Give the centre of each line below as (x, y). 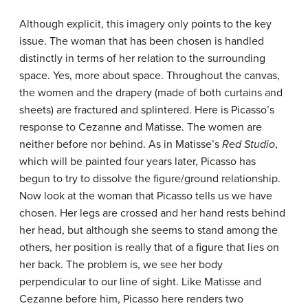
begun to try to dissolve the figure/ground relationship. (150, 179)
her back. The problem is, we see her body (121, 265)
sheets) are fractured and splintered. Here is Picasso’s (147, 110)
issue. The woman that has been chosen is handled (142, 42)
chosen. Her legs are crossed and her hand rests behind (152, 213)
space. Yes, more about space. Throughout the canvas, (150, 76)
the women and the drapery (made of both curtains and (151, 93)
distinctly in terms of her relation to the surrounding (142, 59)
